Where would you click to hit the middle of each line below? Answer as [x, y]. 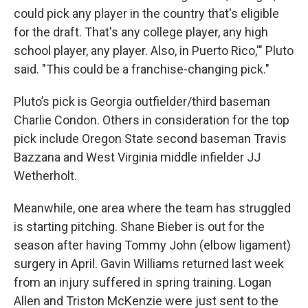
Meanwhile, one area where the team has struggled [152, 208]
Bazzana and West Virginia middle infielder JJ [137, 157]
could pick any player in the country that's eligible [146, 13]
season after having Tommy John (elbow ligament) [152, 245]
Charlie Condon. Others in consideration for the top [152, 120]
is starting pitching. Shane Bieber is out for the [139, 227]
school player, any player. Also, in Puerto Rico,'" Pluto [154, 51]
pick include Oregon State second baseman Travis [150, 139]
